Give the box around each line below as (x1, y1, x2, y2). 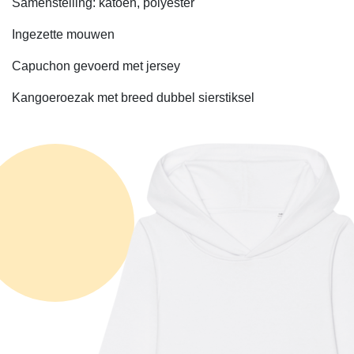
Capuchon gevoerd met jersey (12, 59, 180, 73)
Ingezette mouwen (12, 28, 115, 41)
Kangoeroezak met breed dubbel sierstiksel (12, 91, 254, 104)
